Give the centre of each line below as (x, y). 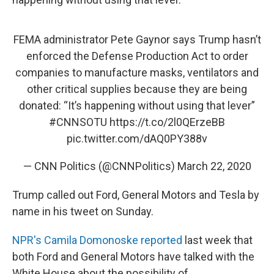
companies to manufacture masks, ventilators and (137, 72)
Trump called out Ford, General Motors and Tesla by (136, 194)
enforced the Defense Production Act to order (137, 56)
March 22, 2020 (214, 166)
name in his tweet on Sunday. (83, 211)
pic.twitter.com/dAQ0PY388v (137, 138)
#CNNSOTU (78, 122)
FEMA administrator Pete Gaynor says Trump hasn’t (137, 39)
